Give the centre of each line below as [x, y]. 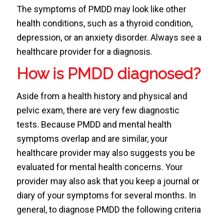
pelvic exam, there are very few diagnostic [98, 110]
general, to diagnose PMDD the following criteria [109, 210]
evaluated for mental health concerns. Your [99, 167]
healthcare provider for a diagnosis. [84, 51]
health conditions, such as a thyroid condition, [104, 23]
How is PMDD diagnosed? [108, 74]
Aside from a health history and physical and [102, 96]
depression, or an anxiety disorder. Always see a [109, 37]
